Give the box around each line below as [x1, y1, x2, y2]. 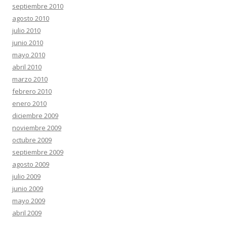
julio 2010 [12, 26, 41, 35]
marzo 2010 [12, 74, 48, 84]
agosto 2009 [12, 160, 49, 169]
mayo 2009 [12, 196, 45, 205]
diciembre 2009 [12, 111, 58, 120]
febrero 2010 [12, 87, 52, 96]
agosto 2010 [12, 14, 49, 23]
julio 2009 [12, 172, 41, 181]
